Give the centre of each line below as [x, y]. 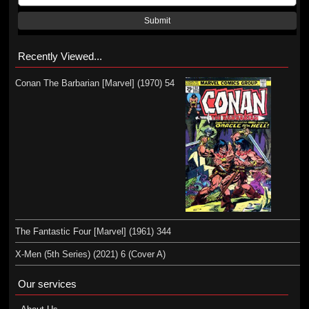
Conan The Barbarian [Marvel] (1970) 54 [94, 83]
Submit [158, 21]
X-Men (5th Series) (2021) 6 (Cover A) [90, 254]
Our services [47, 283]
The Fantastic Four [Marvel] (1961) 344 [93, 231]
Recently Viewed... [60, 56]
